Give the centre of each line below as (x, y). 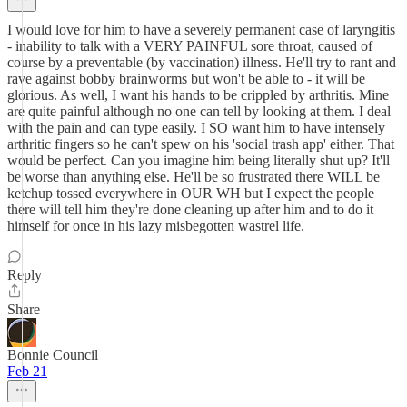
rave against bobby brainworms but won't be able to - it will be (186, 79)
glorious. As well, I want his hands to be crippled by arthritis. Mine (198, 95)
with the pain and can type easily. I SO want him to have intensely (196, 128)
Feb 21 (27, 371)
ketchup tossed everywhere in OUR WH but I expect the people (191, 193)
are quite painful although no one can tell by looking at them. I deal (199, 111)
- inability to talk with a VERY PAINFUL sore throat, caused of (190, 46)
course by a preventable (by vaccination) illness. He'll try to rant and (202, 62)
